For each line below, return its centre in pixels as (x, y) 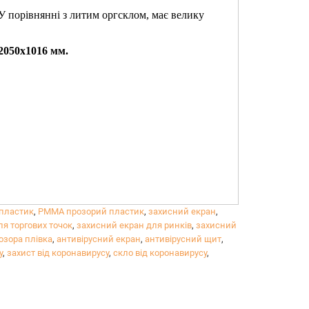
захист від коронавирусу (58, 253)
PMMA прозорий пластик (91, 211)
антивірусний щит (183, 239)
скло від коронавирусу (160, 253)
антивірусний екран (99, 239)
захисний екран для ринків (134, 225)
